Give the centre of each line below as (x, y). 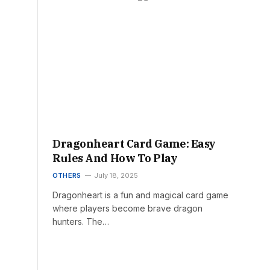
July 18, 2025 (116, 176)
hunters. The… (81, 222)
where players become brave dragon (127, 209)
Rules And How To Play (115, 159)
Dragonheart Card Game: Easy (134, 144)
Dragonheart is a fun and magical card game (140, 195)
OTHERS (67, 176)
